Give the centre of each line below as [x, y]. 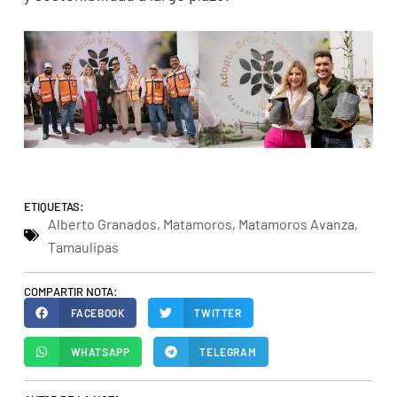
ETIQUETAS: [54, 206]
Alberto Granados [102, 223]
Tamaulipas [83, 246]
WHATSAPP [100, 352]
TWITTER [218, 312]
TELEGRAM [228, 352]
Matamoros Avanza [296, 223]
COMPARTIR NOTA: [70, 291]
